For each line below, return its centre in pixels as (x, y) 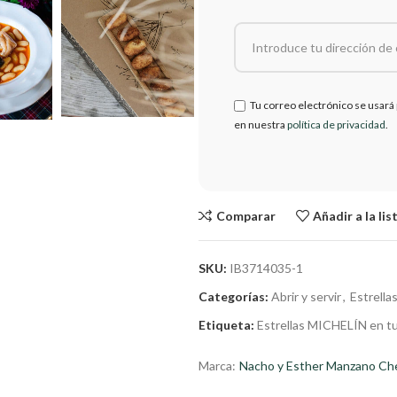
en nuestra (261, 125)
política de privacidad (336, 125)
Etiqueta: (226, 325)
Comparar (245, 215)
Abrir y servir (306, 296)
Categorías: (234, 296)
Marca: (217, 366)
